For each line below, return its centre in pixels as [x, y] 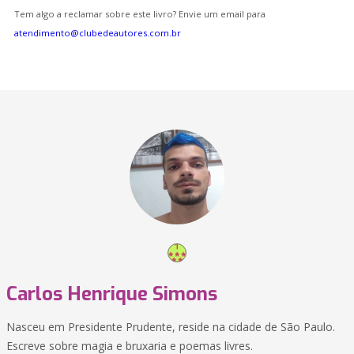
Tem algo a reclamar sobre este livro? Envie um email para [140, 14]
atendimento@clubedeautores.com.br [98, 33]
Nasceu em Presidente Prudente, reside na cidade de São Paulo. [171, 327]
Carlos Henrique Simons [112, 294]
